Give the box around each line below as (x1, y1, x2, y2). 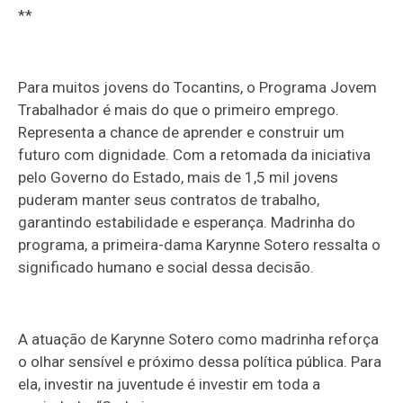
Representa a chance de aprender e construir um (18, 122, 345, 141)
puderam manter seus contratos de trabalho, (18, 190, 320, 209)
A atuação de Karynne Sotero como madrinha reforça (18, 329, 380, 348)
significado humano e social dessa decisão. (18, 257, 315, 276)
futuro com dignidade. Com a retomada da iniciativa (18, 145, 372, 164)
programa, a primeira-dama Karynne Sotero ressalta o (18, 235, 381, 254)
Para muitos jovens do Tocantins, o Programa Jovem (18, 77, 378, 96)
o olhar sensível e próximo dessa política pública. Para (18, 352, 382, 371)
